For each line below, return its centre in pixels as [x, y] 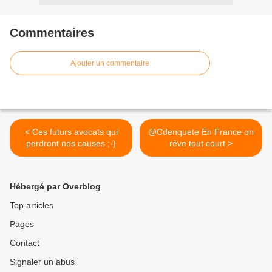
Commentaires [52, 33]
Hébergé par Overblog [55, 187]
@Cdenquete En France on [201, 132]
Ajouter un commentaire [110, 63]
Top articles [32, 206]
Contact [25, 243]
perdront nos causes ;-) [71, 144]
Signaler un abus [42, 262]
